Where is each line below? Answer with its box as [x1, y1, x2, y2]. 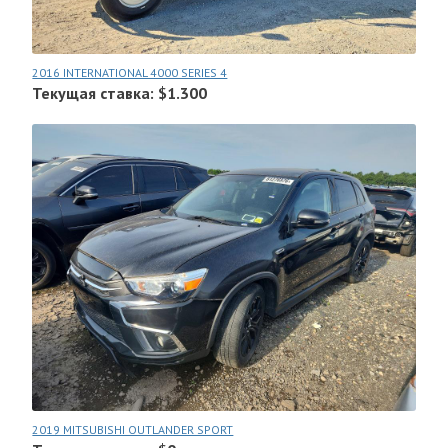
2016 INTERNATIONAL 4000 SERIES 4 [32, 65, 228, 81]
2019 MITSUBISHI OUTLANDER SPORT [32, 422, 234, 438]
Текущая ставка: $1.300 [32, 83, 208, 104]
